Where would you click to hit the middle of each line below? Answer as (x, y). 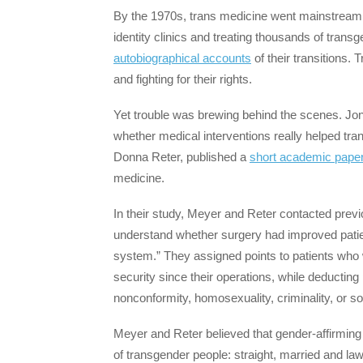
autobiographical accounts (182, 58)
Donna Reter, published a (181, 156)
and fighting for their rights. (184, 79)
